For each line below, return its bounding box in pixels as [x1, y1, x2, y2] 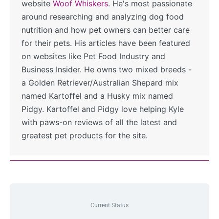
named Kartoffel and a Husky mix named [22, 91, 173, 101]
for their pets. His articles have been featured [22, 38, 190, 48]
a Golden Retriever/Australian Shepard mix [22, 78, 178, 88]
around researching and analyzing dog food [22, 12, 184, 22]
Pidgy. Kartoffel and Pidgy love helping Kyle [22, 104, 184, 114]
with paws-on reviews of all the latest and [22, 117, 177, 127]
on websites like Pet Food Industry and [22, 51, 165, 61]
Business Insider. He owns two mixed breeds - [22, 65, 192, 74]
